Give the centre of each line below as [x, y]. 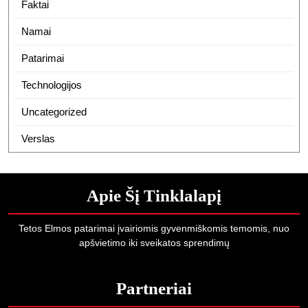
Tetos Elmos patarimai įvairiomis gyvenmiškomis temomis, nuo [154, 228]
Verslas [38, 139]
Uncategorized [54, 112]
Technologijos [51, 85]
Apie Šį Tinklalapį [154, 196]
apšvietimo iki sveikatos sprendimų [154, 243]
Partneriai [154, 288]
